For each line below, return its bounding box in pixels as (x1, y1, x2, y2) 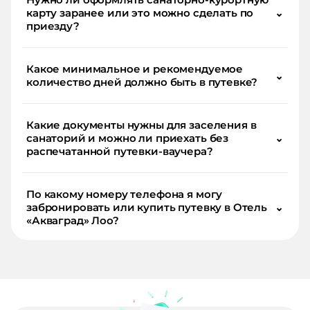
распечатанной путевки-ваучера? (26, 145, 213, 158)
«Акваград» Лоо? (26, 214, 119, 228)
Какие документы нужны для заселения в (26, 118, 257, 132)
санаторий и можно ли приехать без (26, 131, 229, 145)
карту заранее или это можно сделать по (26, 6, 254, 20)
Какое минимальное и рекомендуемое (26, 62, 244, 76)
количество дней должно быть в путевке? (26, 75, 258, 89)
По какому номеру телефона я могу (26, 188, 223, 201)
